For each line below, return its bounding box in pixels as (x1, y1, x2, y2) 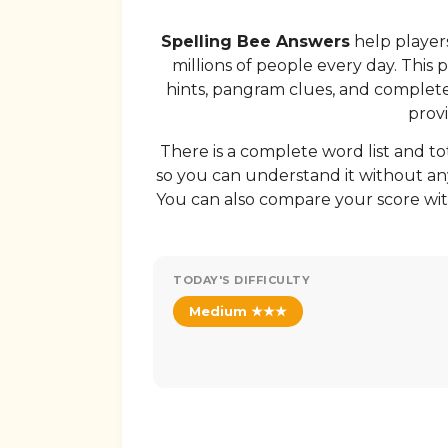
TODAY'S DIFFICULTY (173, 273, 310, 288)
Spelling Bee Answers (160, 32, 350, 51)
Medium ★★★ (189, 303, 287, 320)
